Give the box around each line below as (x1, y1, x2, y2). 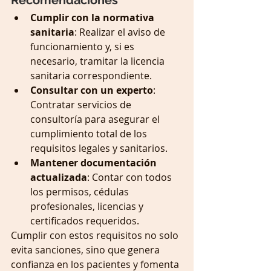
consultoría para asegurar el (30, 113, 162, 126)
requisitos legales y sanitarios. (30, 142, 168, 155)
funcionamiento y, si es (30, 40, 137, 54)
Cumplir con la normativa (30, 11, 157, 25)
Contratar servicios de (30, 98, 134, 112)
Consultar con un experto (30, 83, 153, 97)
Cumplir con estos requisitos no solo (11, 229, 181, 243)
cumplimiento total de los (30, 127, 149, 141)
